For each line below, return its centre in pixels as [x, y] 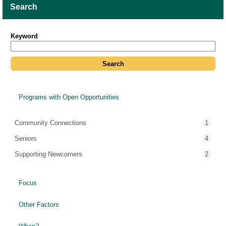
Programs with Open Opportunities [68, 97]
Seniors [26, 138]
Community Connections [50, 123]
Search [24, 7]
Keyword [24, 36]
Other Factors [38, 204]
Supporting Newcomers [48, 154]
